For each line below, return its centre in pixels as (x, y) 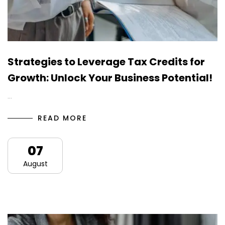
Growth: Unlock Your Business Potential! (110, 78)
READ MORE (62, 118)
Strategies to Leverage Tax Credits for (106, 62)
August (35, 164)
